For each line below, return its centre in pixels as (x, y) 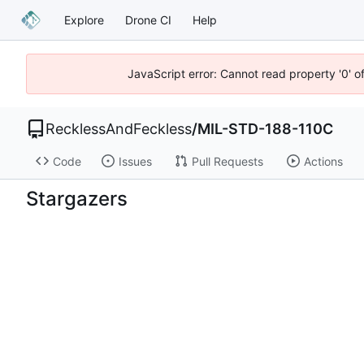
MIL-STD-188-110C (265, 129)
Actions (323, 161)
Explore (84, 19)
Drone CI (148, 19)
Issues (135, 161)
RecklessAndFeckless (119, 129)
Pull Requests (227, 161)
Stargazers (77, 198)
